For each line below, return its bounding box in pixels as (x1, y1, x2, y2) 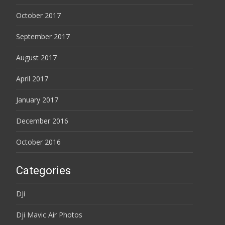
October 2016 (16, 137, 61, 147)
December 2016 (16, 116, 68, 126)
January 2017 (16, 94, 58, 104)
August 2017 (16, 52, 57, 62)
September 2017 (16, 31, 70, 41)
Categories (16, 164, 71, 177)
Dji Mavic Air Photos (16, 209, 82, 219)
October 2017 (16, 10, 61, 20)
